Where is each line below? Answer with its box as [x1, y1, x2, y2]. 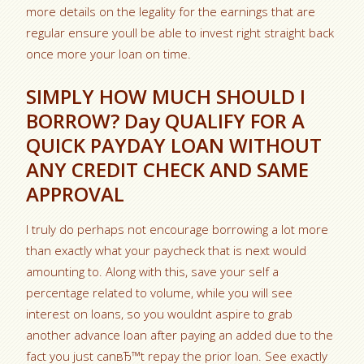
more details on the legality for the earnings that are [26, 3, 316, 19]
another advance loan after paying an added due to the [26, 327, 334, 343]
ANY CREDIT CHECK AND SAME [26, 156, 310, 183]
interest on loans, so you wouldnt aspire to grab [26, 305, 293, 322]
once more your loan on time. [26, 45, 192, 62]
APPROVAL [26, 180, 125, 207]
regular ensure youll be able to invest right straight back [26, 24, 335, 41]
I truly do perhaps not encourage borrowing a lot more [26, 221, 329, 237]
